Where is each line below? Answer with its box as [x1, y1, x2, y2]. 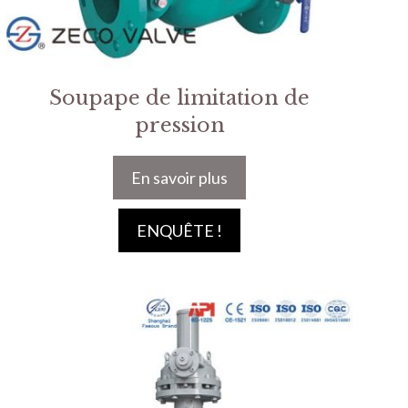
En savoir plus [131, 167, 229, 188]
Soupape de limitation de [49, 85, 311, 110]
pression [134, 112, 225, 138]
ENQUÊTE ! [137, 219, 223, 240]
